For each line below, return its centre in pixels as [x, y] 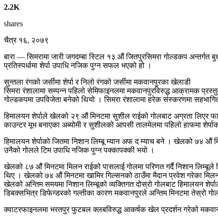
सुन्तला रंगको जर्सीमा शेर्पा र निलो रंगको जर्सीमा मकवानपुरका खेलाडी [97, 82]
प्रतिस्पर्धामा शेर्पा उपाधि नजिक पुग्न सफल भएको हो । [78, 66]
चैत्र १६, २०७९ [26, 40]
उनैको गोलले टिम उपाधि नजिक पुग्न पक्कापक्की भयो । [79, 150]
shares [13, 24]
